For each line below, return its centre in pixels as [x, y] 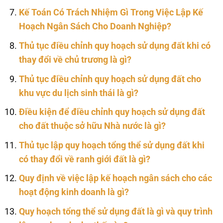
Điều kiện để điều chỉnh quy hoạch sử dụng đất [112, 112]
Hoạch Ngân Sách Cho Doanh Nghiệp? [95, 27]
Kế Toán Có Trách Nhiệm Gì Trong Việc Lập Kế [111, 13]
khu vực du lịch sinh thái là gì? [78, 93]
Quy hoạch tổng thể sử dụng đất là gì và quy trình [115, 211]
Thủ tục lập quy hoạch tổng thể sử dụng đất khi [111, 145]
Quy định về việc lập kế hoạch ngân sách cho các [115, 178]
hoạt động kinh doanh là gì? [74, 192]
